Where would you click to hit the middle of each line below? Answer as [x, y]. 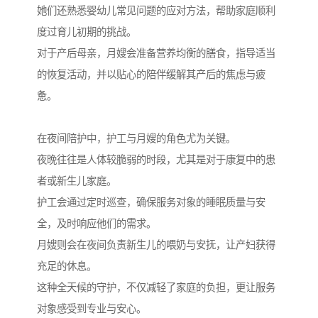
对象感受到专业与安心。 [92, 309]
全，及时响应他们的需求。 [97, 224]
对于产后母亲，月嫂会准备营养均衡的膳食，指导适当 [156, 54]
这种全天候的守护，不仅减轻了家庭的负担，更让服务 [156, 288]
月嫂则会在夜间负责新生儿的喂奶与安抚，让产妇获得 [156, 245]
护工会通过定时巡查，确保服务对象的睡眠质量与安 [151, 203]
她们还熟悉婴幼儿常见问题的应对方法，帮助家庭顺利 [156, 11]
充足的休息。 [67, 267]
